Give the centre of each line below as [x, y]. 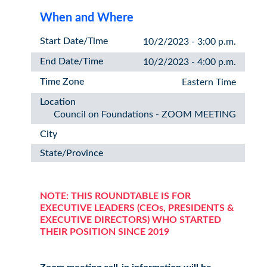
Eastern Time [209, 82]
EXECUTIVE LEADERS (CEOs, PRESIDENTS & [137, 208]
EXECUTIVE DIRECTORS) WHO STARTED [130, 220]
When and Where [86, 18]
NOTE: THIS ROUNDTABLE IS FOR [115, 196]
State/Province [71, 153]
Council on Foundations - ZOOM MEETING [145, 114]
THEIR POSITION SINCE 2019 [104, 232]
